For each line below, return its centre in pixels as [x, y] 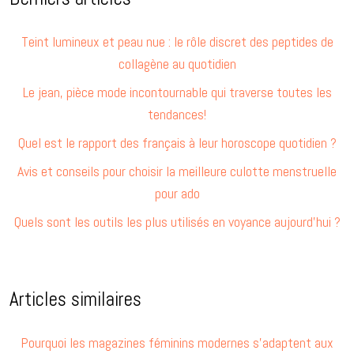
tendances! [177, 114]
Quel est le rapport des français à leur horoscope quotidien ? [177, 142]
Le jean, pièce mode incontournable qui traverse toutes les [177, 92]
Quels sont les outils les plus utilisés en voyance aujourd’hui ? [177, 221]
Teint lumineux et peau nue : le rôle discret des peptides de [177, 41]
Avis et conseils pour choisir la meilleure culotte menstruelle [177, 171]
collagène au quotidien [177, 63]
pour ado [177, 193]
